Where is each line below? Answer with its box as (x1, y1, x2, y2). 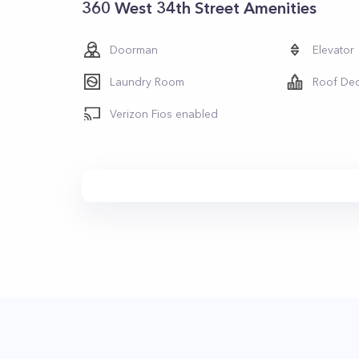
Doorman (110, 42, 158, 57)
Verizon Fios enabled (110, 107, 218, 121)
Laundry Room (110, 75, 184, 89)
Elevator (313, 42, 355, 57)
